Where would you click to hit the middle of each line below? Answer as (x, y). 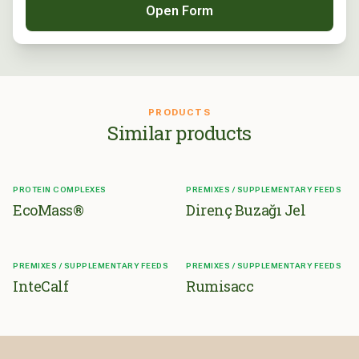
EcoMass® (48, 210)
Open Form (179, 11)
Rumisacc (220, 286)
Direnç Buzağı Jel (246, 210)
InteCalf (41, 286)
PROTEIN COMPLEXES (60, 190)
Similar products (179, 133)
